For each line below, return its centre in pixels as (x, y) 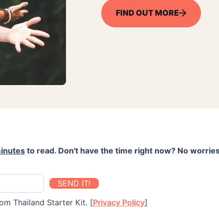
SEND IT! (74, 183)
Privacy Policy (119, 202)
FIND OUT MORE (147, 12)
